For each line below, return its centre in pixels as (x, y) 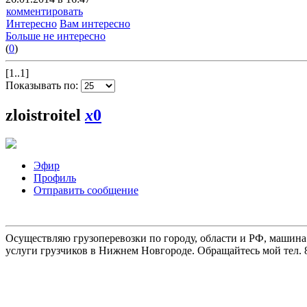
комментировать (45, 11)
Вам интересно (95, 23)
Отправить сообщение (86, 191)
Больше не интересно (56, 36)
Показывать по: (43, 85)
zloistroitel (45, 115)
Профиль (55, 178)
